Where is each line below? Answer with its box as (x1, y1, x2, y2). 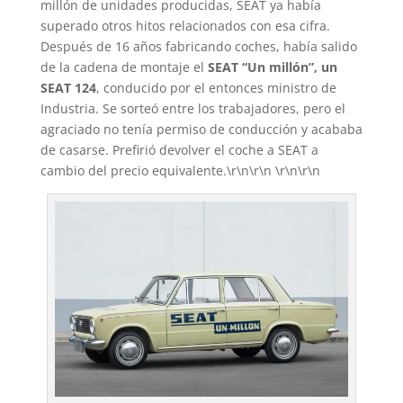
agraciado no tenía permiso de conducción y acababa (40, 121, 363, 139)
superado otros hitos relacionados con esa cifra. (40, 17, 330, 35)
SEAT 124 (40, 79, 96, 97)
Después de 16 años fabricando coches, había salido (40, 38, 357, 56)
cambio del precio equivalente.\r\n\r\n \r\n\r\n (40, 162, 320, 180)
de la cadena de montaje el (40, 58, 208, 76)
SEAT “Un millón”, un (207, 58, 337, 76)
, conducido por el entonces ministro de (95, 79, 336, 97)
